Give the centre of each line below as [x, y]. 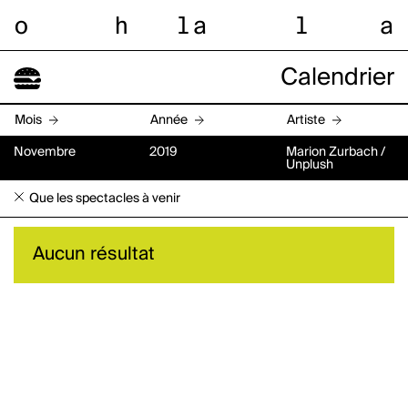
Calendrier [337, 78]
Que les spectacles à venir [105, 199]
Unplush [309, 164]
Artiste [306, 120]
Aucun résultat [94, 255]
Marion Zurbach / [335, 152]
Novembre [45, 152]
